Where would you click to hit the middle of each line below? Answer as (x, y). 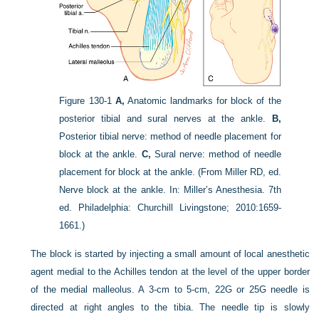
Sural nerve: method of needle (216, 154)
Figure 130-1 (85, 100)
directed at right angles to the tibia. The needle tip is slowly (170, 307)
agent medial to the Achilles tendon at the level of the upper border (170, 271)
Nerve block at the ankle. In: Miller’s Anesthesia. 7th (170, 189)
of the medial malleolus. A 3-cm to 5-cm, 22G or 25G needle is (170, 289)
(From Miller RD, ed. (239, 172)
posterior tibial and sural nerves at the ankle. (166, 118)
